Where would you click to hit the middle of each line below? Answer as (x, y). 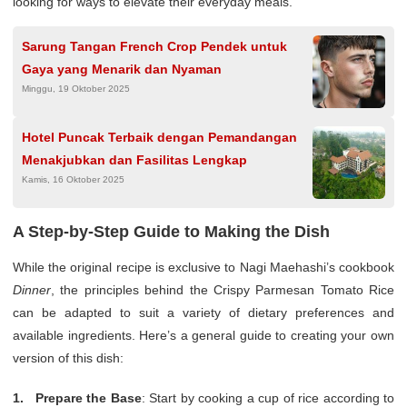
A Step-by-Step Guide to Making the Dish (171, 231)
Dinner (32, 289)
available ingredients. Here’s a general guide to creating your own (203, 335)
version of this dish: (68, 357)
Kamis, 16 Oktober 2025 (73, 179)
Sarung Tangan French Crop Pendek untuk (154, 46)
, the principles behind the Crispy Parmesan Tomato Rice (223, 289)
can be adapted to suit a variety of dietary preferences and (203, 312)
